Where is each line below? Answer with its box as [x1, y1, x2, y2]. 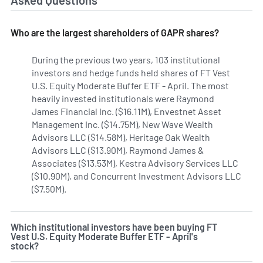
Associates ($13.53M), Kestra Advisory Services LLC [32, 157, 238, 169]
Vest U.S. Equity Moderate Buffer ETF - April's [11, 231, 198, 242]
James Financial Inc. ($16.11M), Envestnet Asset [32, 106, 221, 117]
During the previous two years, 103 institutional [32, 54, 220, 66]
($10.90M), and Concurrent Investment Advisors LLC [32, 170, 241, 182]
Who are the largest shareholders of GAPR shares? [11, 27, 219, 39]
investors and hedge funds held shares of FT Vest [32, 67, 230, 79]
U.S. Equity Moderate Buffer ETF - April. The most [32, 80, 229, 92]
